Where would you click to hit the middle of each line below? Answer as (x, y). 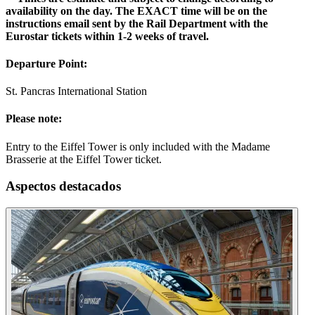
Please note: (34, 119)
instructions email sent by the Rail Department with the (137, 23)
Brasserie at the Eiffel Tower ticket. (84, 159)
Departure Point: (46, 63)
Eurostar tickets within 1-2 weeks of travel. (107, 36)
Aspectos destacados (63, 186)
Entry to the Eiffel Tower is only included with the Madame (138, 146)
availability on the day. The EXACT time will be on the (136, 11)
